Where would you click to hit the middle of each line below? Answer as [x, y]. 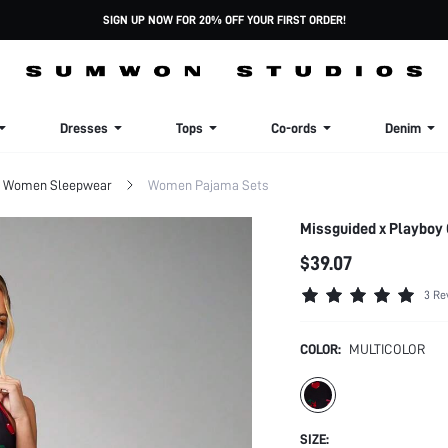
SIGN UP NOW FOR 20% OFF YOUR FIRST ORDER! [224, 20]
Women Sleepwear [57, 185]
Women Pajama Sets [208, 185]
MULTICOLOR [387, 349]
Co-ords [294, 128]
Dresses [84, 128]
